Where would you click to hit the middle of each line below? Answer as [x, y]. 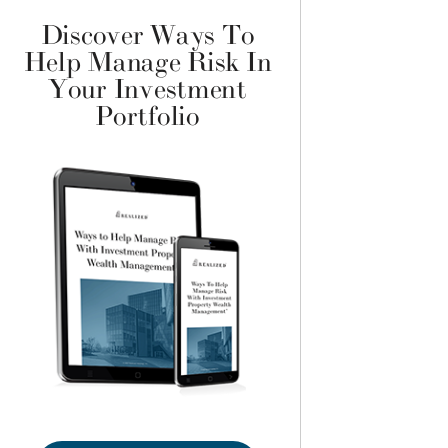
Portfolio [147, 117]
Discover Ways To [147, 36]
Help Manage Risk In [147, 63]
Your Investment [147, 90]
